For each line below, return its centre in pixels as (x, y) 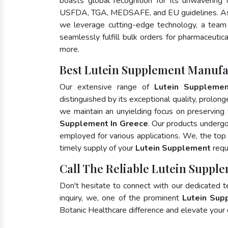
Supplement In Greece (104, 124)
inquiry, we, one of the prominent (121, 198)
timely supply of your (97, 148)
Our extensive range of (107, 87)
